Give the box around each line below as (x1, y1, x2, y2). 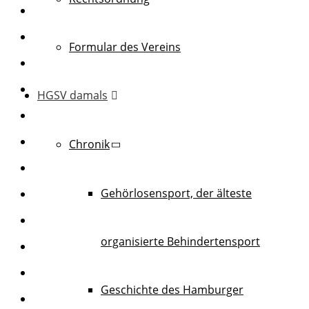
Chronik (69, 136, 110, 152)
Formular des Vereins (69, 39, 181, 54)
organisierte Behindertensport (101, 233, 260, 249)
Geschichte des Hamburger (101, 281, 243, 297)
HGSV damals (37, 87, 108, 103)
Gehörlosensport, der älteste (101, 185, 252, 201)
